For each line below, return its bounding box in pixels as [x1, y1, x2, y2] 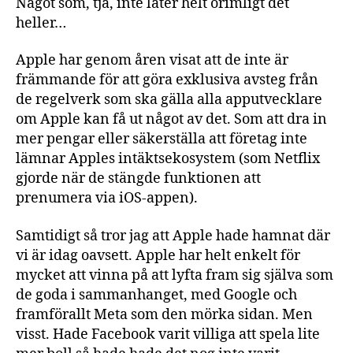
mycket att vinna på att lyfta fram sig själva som [16, 266, 333, 284]
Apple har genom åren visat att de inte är [16, 51, 288, 69]
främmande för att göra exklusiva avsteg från [16, 71, 318, 89]
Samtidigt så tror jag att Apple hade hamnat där [16, 226, 330, 245]
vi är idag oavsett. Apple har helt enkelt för [16, 246, 300, 265]
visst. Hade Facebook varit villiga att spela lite [16, 325, 320, 344]
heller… [16, 13, 66, 32]
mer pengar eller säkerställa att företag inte [16, 130, 307, 148]
